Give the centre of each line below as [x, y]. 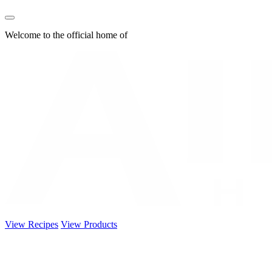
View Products [89, 224]
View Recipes [32, 224]
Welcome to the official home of [66, 35]
